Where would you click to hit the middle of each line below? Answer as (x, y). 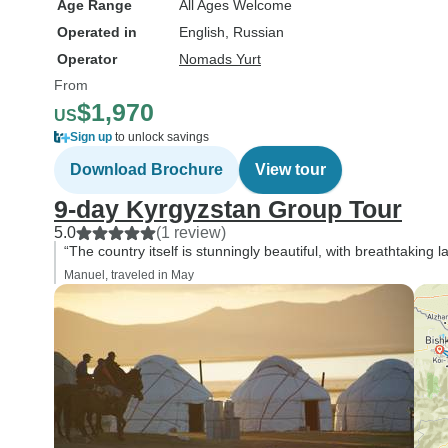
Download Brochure (146, 169)
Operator (87, 59)
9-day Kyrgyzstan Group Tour (228, 209)
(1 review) (191, 232)
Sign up (91, 137)
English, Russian (231, 32)
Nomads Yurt (220, 59)
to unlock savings (160, 137)
